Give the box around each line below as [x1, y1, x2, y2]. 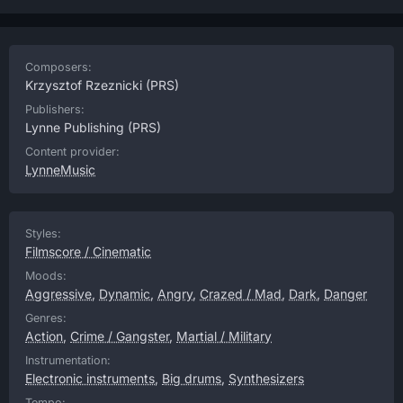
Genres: [25, 311, 67, 325]
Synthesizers [228, 371, 304, 386]
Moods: [25, 269, 67, 282]
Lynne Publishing [25, 120, 124, 135]
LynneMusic [25, 162, 95, 177]
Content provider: [25, 145, 120, 158]
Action [25, 328, 63, 344]
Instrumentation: [25, 354, 111, 367]
